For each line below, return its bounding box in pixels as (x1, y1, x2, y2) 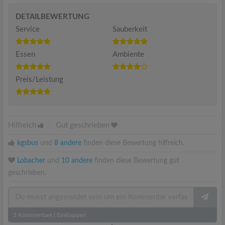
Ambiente (113, 51, 144, 58)
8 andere (54, 140, 81, 147)
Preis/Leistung (16, 76, 63, 83)
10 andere (61, 157, 92, 164)
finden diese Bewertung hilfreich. (81, 140, 184, 147)
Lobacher (17, 157, 45, 164)
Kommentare (17, 212, 52, 218)
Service (16, 26, 40, 33)
